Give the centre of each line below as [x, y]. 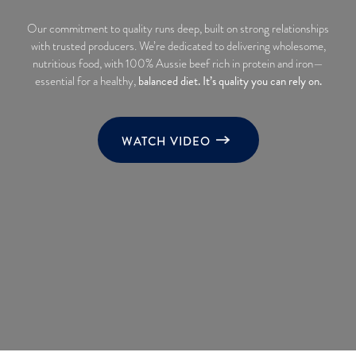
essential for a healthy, [86, 81]
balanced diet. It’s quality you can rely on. [230, 81]
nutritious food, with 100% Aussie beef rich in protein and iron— [178, 64]
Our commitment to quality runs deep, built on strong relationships [178, 29]
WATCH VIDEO [166, 141]
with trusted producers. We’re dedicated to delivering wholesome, [178, 46]
